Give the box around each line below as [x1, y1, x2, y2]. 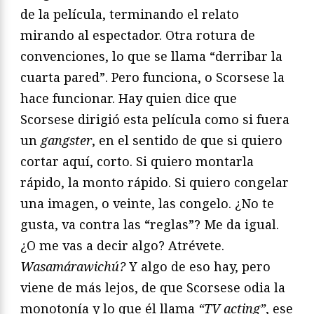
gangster [41, 132, 92, 149]
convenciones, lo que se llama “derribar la [20, 48, 282, 65]
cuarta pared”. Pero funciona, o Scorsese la [20, 69, 285, 86]
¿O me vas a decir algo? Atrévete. [20, 237, 224, 254]
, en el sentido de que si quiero [92, 132, 282, 149]
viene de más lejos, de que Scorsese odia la [20, 279, 285, 296]
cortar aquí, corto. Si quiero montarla [20, 153, 254, 170]
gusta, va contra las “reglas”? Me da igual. [20, 216, 279, 233]
